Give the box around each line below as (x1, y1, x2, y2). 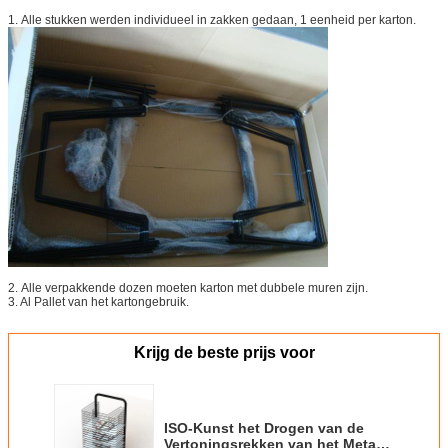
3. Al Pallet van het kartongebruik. (8, 294, 189, 309)
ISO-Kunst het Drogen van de (164, 419, 364, 436)
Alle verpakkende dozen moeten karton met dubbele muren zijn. (21, 280, 368, 295)
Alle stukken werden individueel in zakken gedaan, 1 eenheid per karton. (21, 12, 416, 27)
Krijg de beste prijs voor (133, 343, 315, 361)
